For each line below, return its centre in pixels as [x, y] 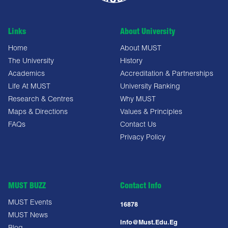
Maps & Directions [38, 113]
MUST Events [30, 203]
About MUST [141, 49]
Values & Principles [151, 113]
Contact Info [141, 187]
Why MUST [138, 100]
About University [148, 33]
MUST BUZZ [27, 187]
